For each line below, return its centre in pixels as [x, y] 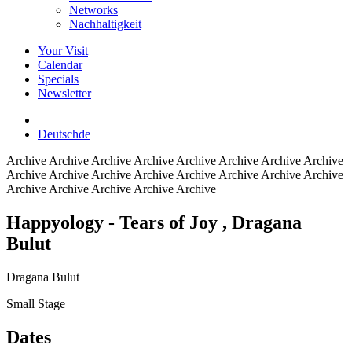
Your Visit [63, 51]
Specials [58, 79]
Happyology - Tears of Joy [114, 222]
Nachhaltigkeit [105, 24]
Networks [93, 10]
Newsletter [64, 93]
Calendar [60, 65]
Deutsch [58, 134]
